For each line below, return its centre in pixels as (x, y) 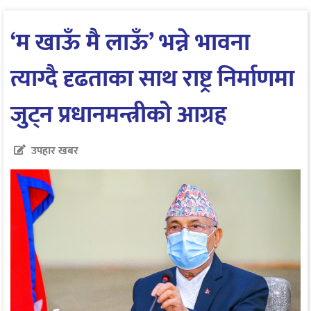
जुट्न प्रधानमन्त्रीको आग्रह (119, 115)
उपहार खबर (55, 151)
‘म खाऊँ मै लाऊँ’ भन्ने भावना (130, 42)
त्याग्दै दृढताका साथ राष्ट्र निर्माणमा (152, 78)
